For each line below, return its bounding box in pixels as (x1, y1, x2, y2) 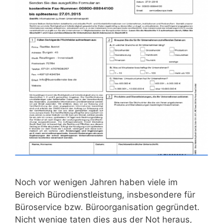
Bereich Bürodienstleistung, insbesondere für (15, 189, 195, 200)
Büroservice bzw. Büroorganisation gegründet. (15, 202, 200, 212)
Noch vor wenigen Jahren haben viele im (15, 177, 178, 187)
